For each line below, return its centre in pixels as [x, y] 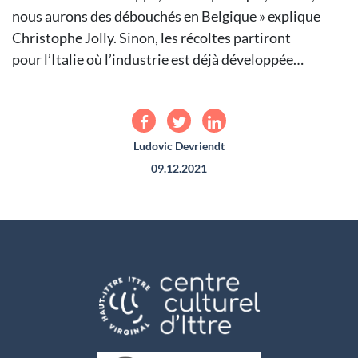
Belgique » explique [261, 16]
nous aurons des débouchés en [107, 16]
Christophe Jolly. [66, 38]
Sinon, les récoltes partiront [205, 38]
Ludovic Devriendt [179, 146]
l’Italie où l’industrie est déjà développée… [174, 59]
